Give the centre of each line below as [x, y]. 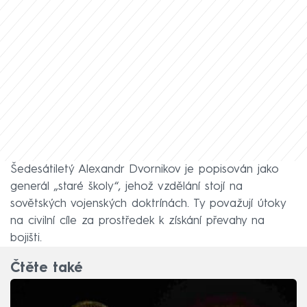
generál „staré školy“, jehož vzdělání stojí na [126, 186]
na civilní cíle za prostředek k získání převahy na [137, 221]
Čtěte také [46, 269]
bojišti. [26, 238]
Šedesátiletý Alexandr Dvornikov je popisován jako [145, 169]
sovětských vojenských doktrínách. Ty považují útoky [148, 204]
